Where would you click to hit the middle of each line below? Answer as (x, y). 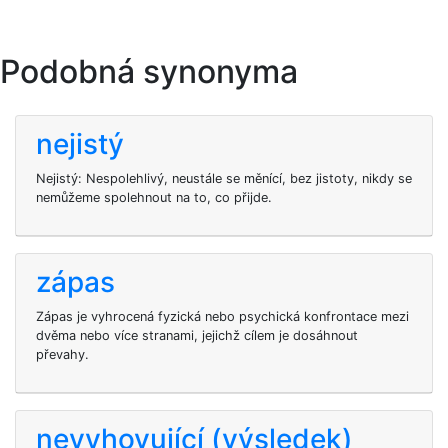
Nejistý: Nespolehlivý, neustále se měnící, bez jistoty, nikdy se (224, 178)
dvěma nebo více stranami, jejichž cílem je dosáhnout (197, 335)
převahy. (62, 354)
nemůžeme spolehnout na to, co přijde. (154, 197)
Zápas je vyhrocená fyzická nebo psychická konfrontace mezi (222, 316)
